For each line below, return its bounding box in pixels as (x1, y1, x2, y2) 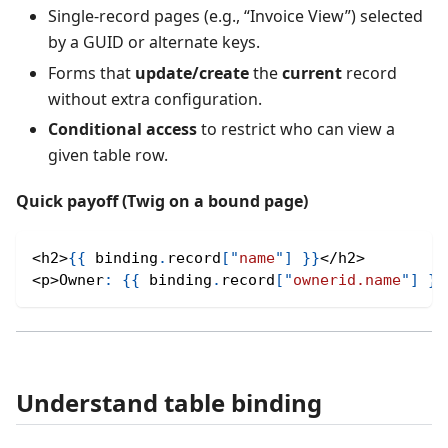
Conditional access (48, 118, 197, 141)
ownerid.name (293, 270, 401, 289)
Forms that (48, 61, 135, 84)
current (282, 61, 342, 84)
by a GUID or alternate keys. (48, 30, 260, 53)
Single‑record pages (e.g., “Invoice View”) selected (48, 4, 423, 27)
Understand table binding (16, 385, 322, 419)
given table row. (48, 144, 168, 167)
